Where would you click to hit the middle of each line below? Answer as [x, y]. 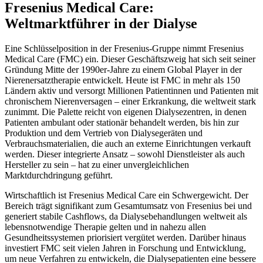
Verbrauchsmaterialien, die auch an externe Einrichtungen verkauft [128, 144]
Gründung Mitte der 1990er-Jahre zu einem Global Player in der [123, 70]
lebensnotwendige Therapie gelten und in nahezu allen [105, 227]
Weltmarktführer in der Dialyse [101, 24]
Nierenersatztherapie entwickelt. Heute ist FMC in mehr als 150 [122, 80]
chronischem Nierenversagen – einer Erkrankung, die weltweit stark [130, 102]
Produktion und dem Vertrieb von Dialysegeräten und [104, 133]
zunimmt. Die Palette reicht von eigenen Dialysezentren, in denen [126, 112]
